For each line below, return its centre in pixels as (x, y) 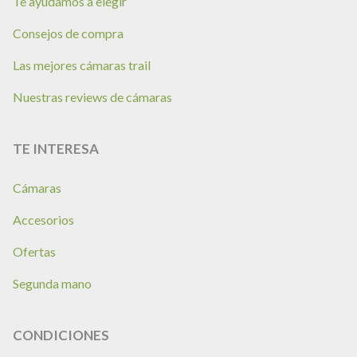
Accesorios (43, 220)
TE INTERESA (56, 149)
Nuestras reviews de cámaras (92, 97)
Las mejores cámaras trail (82, 65)
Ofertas (34, 251)
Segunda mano (52, 283)
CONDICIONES (61, 335)
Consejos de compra (68, 33)
